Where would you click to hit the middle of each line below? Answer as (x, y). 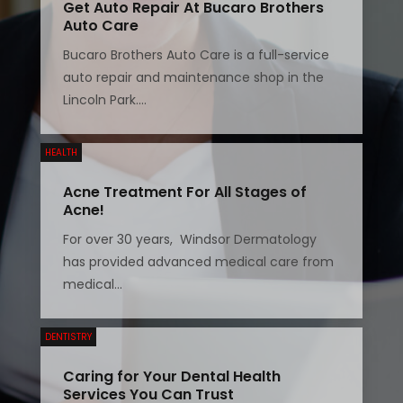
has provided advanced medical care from (198, 262)
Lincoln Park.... (104, 100)
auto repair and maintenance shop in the (193, 78)
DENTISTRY (68, 337)
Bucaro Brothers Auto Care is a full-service (196, 55)
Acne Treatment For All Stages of (184, 193)
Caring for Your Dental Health (171, 377)
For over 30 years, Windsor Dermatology (189, 240)
